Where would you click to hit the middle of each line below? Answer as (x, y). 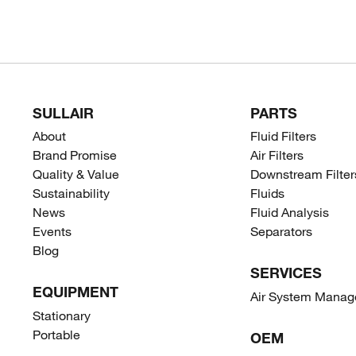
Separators (282, 231)
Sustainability (71, 193)
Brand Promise (74, 155)
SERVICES (286, 273)
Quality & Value (75, 174)
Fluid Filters (284, 136)
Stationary (61, 315)
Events (52, 231)
